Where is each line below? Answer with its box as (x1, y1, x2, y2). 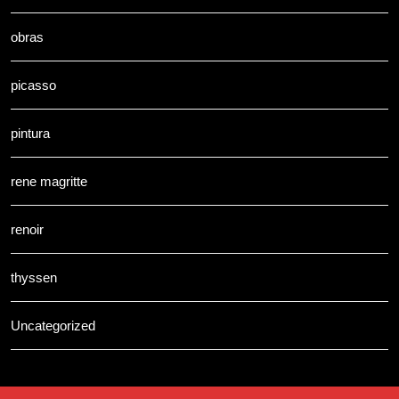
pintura (11, 125, 50, 141)
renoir (11, 221, 44, 237)
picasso (11, 77, 56, 93)
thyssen (11, 269, 57, 285)
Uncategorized (11, 317, 95, 333)
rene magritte (11, 173, 87, 189)
